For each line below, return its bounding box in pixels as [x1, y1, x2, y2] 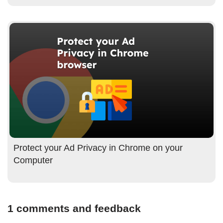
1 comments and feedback [7, 203, 141, 215]
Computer [13, 155, 53, 166]
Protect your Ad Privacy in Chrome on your [13, 143, 183, 153]
